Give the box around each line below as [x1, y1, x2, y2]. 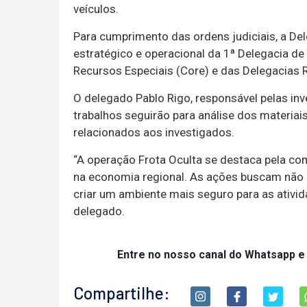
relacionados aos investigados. [73, 125, 234, 139]
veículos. [73, 2, 119, 16]
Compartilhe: [73, 283, 170, 303]
